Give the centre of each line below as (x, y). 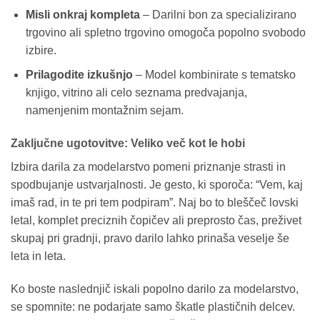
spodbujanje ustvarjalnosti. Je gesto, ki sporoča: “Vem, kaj (157, 185)
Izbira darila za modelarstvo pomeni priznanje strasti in (148, 167)
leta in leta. (38, 256)
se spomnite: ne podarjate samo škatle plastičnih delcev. (153, 306)
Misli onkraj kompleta (82, 14)
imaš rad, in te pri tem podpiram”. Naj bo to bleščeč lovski (155, 203)
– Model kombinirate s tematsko (214, 75)
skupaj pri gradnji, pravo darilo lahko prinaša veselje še (150, 239)
